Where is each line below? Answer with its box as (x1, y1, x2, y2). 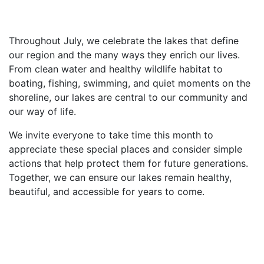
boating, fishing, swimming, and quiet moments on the (9, 77, 250, 89)
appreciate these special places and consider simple (9, 143, 242, 155)
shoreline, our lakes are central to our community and (9, 91, 247, 103)
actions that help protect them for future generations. (9, 157, 248, 169)
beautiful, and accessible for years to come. (9, 186, 204, 197)
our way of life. (9, 105, 76, 117)
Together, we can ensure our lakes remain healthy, (9, 171, 232, 183)
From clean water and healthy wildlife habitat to (9, 63, 223, 75)
